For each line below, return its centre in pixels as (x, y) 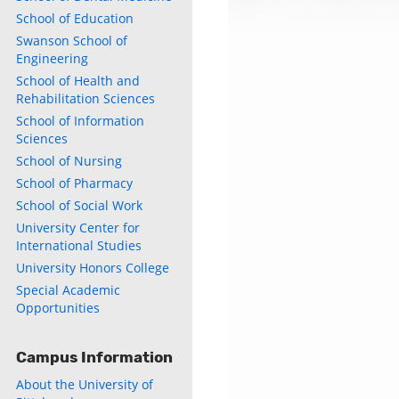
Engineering (52, 58)
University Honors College (93, 268)
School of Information (80, 121)
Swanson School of (72, 41)
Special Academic (68, 290)
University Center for (78, 228)
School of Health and (78, 81)
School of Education (75, 18)
